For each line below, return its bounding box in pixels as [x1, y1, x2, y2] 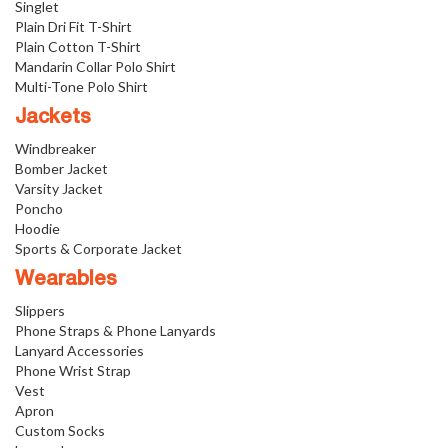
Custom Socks [15, 421, 105, 439]
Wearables [15, 270, 117, 289]
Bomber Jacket [15, 159, 108, 177]
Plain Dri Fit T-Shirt [15, 17, 132, 35]
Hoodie [15, 219, 60, 237]
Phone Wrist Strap [15, 361, 131, 379]
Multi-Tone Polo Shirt [15, 77, 148, 95]
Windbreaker [15, 139, 96, 157]
